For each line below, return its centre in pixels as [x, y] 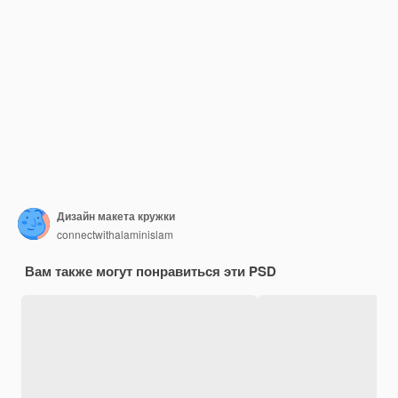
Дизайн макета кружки [116, 216]
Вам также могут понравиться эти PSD [151, 271]
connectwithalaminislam [115, 235]
